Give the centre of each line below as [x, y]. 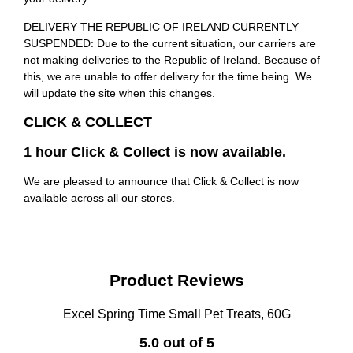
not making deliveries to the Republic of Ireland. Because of [172, 60]
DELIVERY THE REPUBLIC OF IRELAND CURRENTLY [161, 27]
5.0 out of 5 [176, 343]
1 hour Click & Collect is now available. [155, 152]
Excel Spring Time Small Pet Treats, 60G [176, 314]
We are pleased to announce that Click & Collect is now [161, 182]
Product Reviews [176, 281]
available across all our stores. [99, 198]
